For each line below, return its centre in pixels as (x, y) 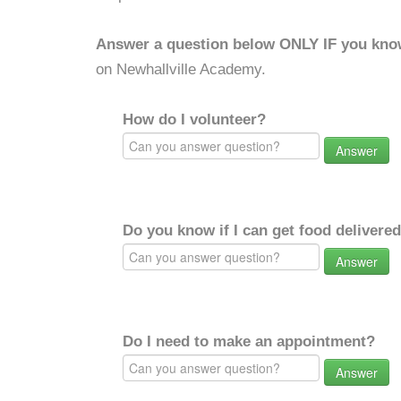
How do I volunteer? (194, 119)
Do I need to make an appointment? (249, 341)
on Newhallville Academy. (181, 69)
